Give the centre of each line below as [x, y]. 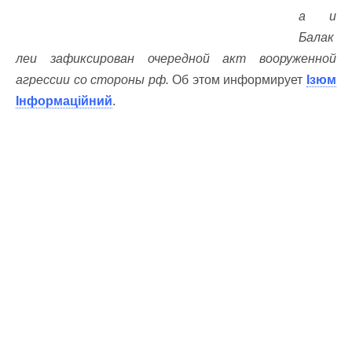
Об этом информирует [238, 80]
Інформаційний [64, 101]
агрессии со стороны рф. [92, 80]
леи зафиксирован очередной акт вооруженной [176, 59]
